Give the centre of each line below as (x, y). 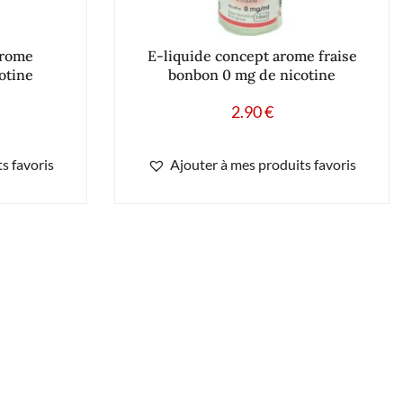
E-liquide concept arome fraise (252, 55)
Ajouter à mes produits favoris (263, 164)
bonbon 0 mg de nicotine (252, 74)
